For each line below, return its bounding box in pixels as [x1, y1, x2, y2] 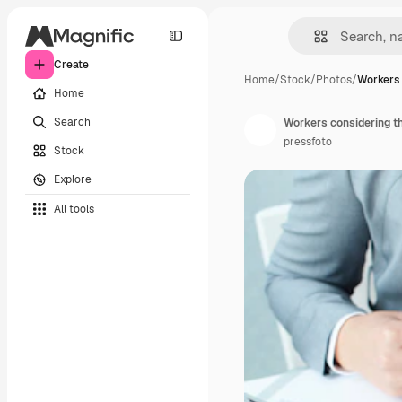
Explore [54, 171, 92, 187]
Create [54, 57, 89, 72]
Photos [316, 73, 352, 87]
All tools [54, 201, 94, 216]
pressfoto [284, 135, 332, 149]
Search [54, 114, 91, 129]
